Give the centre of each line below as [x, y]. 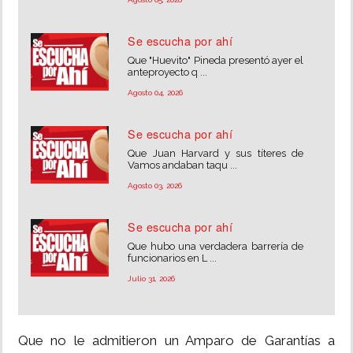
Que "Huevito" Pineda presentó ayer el [216, 60]
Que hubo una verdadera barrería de [216, 246]
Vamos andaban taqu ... [183, 165]
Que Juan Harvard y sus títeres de [216, 153]
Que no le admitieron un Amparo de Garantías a [176, 340]
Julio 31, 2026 [152, 279]
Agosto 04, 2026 [156, 93]
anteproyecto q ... [168, 72]
